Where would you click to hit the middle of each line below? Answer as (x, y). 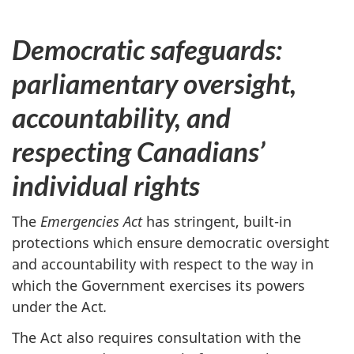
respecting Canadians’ (138, 151)
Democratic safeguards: (147, 49)
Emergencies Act (91, 222)
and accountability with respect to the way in (163, 264)
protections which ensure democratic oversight (171, 243)
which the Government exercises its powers (158, 286)
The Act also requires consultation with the (156, 337)
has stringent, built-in (217, 222)
